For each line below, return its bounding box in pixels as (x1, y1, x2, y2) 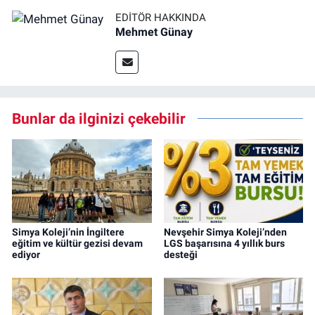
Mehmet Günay (115, 25, 193, 39)
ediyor (12, 248, 40, 260)
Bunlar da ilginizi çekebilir (12, 110, 186, 128)
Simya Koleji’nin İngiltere (12, 226, 124, 238)
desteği (163, 248, 198, 260)
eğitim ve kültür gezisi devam (12, 237, 143, 249)
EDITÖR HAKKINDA (115, 11, 206, 25)
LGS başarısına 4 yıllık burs (163, 237, 285, 249)
